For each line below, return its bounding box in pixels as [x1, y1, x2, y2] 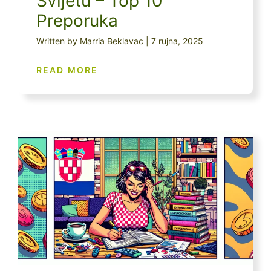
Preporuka [36, 10, 118, 31]
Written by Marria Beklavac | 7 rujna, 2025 [36, 36, 203, 47]
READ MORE [36, 65, 98, 76]
